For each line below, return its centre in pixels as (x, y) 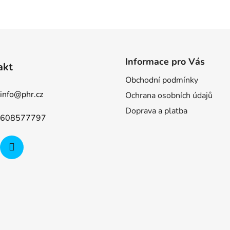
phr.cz (32, 94)
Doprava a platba (156, 111)
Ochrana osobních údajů (169, 96)
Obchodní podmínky (162, 80)
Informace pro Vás (165, 62)
